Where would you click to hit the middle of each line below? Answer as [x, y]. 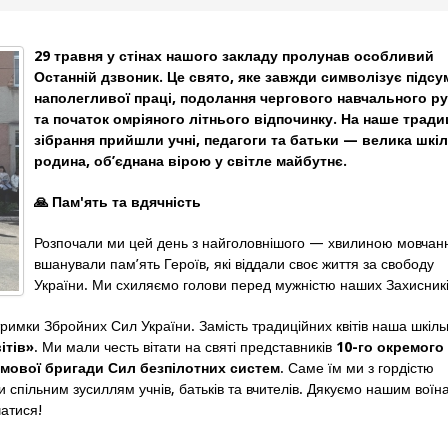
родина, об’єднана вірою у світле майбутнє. [190, 160]
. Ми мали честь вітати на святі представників [185, 346]
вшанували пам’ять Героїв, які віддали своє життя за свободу [234, 263]
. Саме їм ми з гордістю [357, 367]
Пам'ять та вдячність [124, 201]
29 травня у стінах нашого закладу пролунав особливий [234, 55]
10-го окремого [390, 346]
